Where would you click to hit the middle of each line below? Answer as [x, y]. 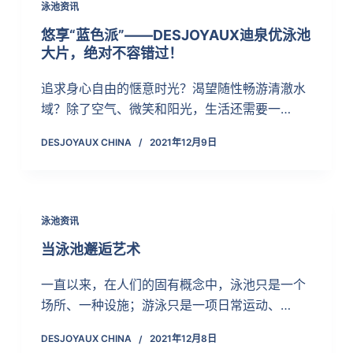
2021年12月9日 [183, 143]
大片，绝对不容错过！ [111, 54]
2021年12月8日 [183, 339]
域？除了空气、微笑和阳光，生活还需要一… [165, 109]
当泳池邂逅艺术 [90, 250]
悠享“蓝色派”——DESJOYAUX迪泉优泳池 [175, 35]
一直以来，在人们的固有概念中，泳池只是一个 [173, 285]
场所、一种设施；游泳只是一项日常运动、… [165, 305]
